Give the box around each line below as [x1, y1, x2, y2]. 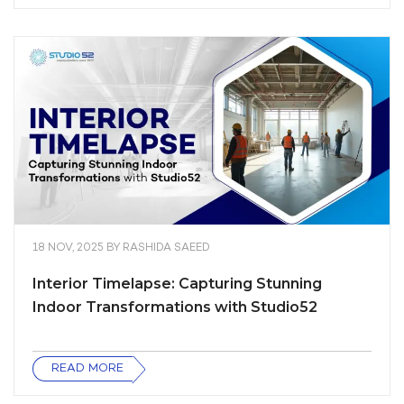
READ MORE [51, 363, 124, 375]
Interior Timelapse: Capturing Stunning [32, 275, 322, 292]
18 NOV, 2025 [32, 243, 106, 254]
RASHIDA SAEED [123, 243, 210, 254]
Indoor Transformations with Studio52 [32, 298, 317, 316]
